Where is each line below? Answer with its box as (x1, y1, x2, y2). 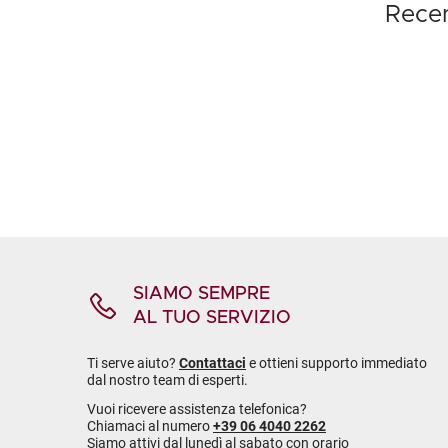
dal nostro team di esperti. (87, 372, 248, 388)
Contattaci (179, 355, 246, 371)
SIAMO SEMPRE (133, 285, 270, 303)
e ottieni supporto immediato (246, 355, 427, 371)
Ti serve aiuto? (87, 355, 179, 371)
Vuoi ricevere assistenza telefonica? (87, 401, 307, 417)
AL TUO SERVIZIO (133, 309, 291, 327)
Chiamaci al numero (87, 418, 213, 434)
